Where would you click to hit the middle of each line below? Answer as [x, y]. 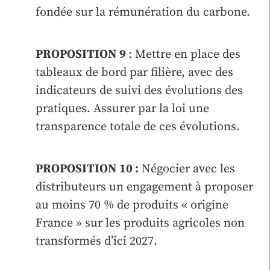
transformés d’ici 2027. [96, 241]
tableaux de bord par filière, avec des [134, 72]
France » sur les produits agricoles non [140, 223]
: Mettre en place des [184, 54]
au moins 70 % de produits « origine [132, 205]
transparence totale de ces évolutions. [138, 127]
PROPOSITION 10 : [87, 169]
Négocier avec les [187, 169]
